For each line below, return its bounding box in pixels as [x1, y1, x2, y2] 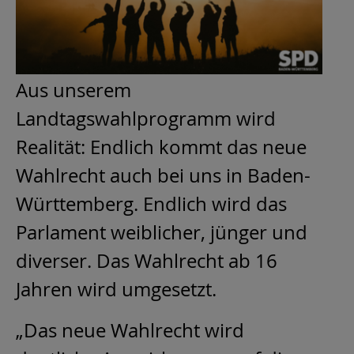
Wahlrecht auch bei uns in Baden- [16, 163, 311, 189]
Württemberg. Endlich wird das [16, 191, 287, 217]
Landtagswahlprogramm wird [16, 106, 276, 132]
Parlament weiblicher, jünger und [16, 220, 307, 246]
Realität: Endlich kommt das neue [16, 134, 307, 160]
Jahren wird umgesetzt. [16, 277, 217, 303]
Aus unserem [16, 77, 131, 104]
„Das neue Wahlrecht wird [16, 318, 244, 344]
